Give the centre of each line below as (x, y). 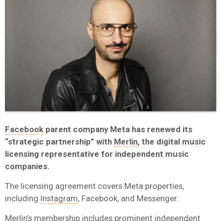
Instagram (59, 198)
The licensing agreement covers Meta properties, (94, 186)
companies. (27, 166)
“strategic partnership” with (59, 141)
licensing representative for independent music (97, 154)
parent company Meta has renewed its (118, 129)
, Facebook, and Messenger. (128, 198)
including (23, 198)
